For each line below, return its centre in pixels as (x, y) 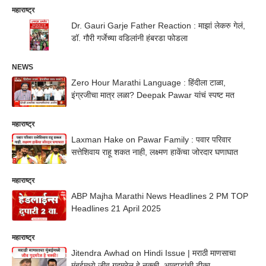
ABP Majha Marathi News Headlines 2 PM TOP (160, 196)
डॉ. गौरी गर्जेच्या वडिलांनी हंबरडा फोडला (129, 38)
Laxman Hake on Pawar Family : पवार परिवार (151, 139)
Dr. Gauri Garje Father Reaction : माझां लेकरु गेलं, (158, 26)
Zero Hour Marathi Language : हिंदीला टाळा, (148, 82)
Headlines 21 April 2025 (116, 209)
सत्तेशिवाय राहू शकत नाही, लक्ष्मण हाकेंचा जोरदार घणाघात (155, 152)
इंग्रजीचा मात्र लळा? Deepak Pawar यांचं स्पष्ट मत (153, 95)
